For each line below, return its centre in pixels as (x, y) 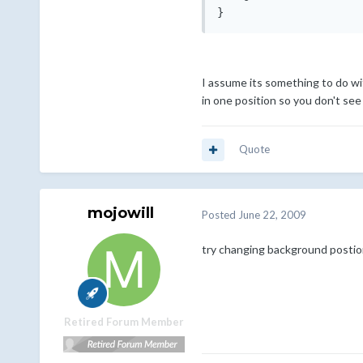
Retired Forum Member (124, 322)
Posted (220, 214)
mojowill (120, 214)
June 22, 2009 (272, 214)
